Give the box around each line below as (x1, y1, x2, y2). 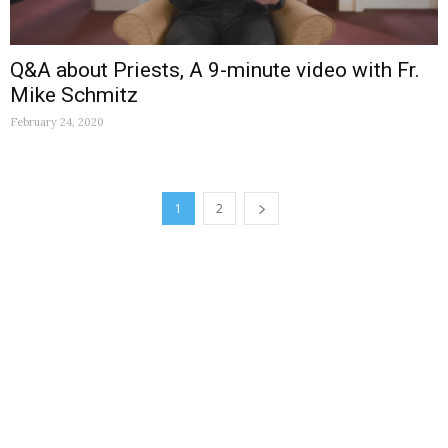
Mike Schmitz (10, 83, 138, 108)
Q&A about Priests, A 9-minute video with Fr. (10, 58, 420, 83)
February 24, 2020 (10, 115, 104, 130)
